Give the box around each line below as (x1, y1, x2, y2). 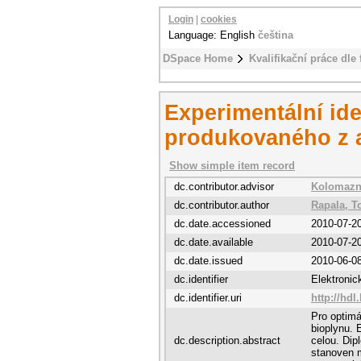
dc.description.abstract (174, 334, 280, 346)
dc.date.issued (174, 255, 243, 267)
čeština (258, 29, 293, 41)
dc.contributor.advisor (174, 180, 274, 193)
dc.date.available (174, 236, 253, 248)
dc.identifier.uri (174, 292, 242, 304)
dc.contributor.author (174, 199, 269, 211)
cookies (201, 15, 237, 24)
